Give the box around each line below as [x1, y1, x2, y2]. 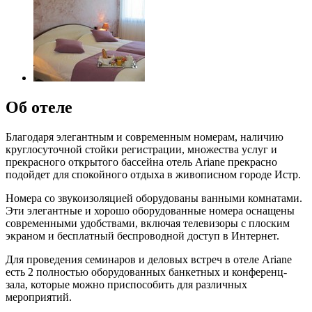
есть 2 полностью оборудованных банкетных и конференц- [6, 265, 287, 278]
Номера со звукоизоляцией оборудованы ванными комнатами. [6, 192, 302, 204]
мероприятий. [6, 290, 72, 303]
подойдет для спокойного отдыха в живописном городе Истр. [6, 168, 301, 180]
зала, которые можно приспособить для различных [6, 278, 247, 290]
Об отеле [6, 97, 72, 116]
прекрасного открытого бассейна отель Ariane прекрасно [6, 155, 277, 168]
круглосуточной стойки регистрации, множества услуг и [6, 143, 277, 155]
